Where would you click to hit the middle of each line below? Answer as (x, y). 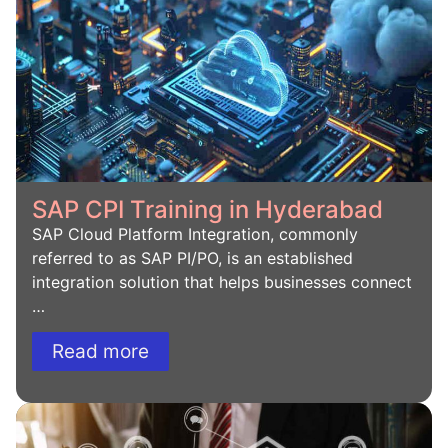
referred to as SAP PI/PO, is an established (192, 257)
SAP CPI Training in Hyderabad (207, 209)
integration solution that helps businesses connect (222, 281)
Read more (100, 352)
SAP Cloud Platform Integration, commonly (195, 233)
